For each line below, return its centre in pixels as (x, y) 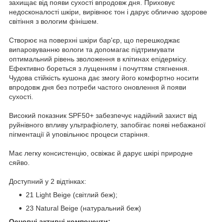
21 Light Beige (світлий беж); (72, 194)
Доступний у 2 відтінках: (48, 181)
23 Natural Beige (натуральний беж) (83, 208)
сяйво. (20, 162)
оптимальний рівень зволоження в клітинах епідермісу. (98, 59)
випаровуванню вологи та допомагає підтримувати (92, 49)
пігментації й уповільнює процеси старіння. (79, 134)
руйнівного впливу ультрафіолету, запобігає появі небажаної (107, 125)
